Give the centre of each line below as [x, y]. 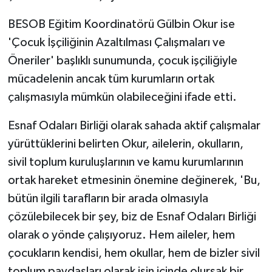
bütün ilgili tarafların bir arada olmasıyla [108, 198]
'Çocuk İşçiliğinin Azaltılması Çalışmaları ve [116, 42]
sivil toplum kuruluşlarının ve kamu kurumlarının [125, 162]
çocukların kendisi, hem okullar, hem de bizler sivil [134, 253]
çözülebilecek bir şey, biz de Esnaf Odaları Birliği [132, 216]
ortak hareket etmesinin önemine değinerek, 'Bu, [134, 180]
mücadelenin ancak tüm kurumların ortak [111, 79]
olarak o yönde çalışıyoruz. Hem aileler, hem [121, 235]
